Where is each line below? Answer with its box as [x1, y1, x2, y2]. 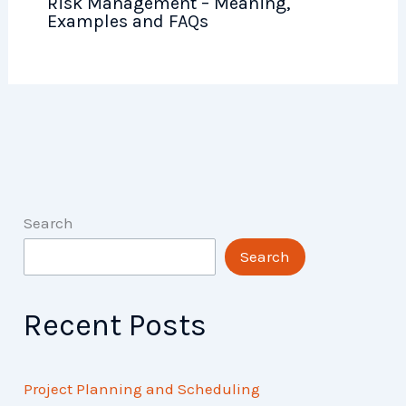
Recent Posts [24, 307, 208, 344]
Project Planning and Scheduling [24, 380, 261, 399]
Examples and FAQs [46, 10, 208, 32]
